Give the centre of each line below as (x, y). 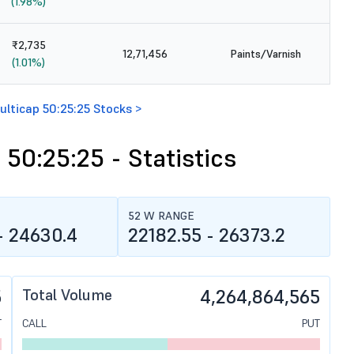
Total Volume (67, 295)
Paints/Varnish (265, 54)
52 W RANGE (162, 216)
